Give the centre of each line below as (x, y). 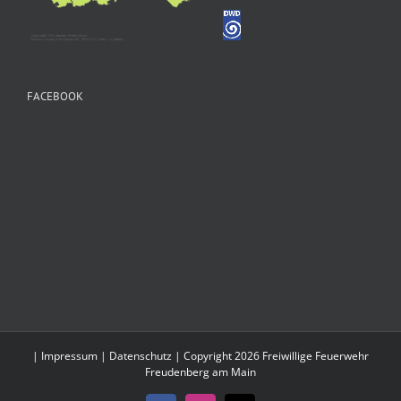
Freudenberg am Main (200, 372)
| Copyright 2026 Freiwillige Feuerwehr (270, 356)
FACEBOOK (55, 97)
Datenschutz (141, 356)
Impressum (69, 356)
